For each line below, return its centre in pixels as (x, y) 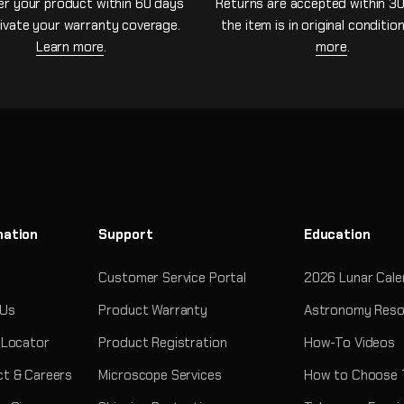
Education (337, 234)
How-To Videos (349, 342)
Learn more (70, 46)
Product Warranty (153, 310)
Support (126, 234)
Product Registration (163, 342)
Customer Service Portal (172, 277)
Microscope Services (160, 375)
